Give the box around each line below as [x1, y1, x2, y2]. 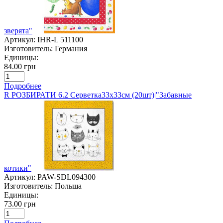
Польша [55, 181, 82, 190]
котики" [4, 163, 31, 172]
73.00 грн [4, 199, 36, 208]
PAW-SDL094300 [37, 172, 96, 181]
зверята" [4, 26, 32, 35]
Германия [55, 44, 87, 53]
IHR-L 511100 [37, 35, 83, 44]
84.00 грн [4, 62, 36, 71]
